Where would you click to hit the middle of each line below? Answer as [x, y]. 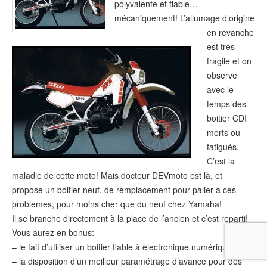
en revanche [231, 32]
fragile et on [229, 61]
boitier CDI [227, 118]
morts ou [224, 133]
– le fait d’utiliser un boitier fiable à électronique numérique [122, 247]
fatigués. [223, 147]
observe [222, 75]
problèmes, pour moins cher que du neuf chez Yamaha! [117, 204]
